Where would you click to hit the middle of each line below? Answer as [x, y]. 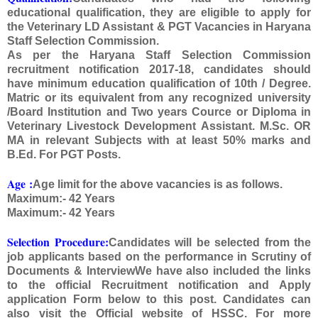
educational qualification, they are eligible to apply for [159, 13]
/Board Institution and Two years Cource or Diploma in [159, 112]
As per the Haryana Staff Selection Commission [159, 55]
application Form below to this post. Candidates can [159, 300]
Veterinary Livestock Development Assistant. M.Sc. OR [159, 126]
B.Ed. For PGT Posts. [64, 155]
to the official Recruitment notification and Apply [159, 285]
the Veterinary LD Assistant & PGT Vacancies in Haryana [159, 27]
